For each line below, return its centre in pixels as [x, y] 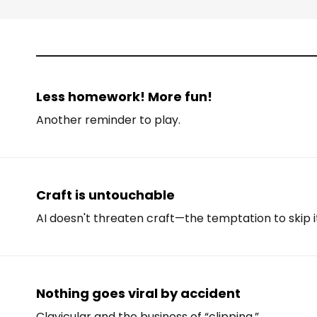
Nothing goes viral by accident [139, 293]
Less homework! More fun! [125, 96]
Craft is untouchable [106, 195]
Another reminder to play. [109, 120]
